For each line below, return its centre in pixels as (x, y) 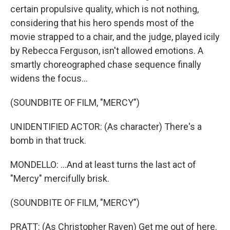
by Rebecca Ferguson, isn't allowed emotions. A (107, 51)
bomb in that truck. (48, 140)
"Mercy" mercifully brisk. (60, 178)
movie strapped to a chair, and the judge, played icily (115, 37)
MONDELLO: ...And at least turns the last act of (103, 165)
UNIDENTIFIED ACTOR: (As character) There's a (106, 127)
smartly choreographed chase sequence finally (106, 64)
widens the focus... (49, 78)
